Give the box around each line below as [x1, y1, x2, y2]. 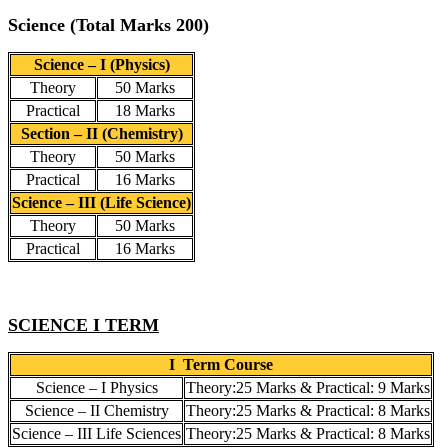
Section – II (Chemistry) [20, 124, 183, 142]
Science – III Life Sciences [12, 424, 181, 442]
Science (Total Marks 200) [8, 14, 209, 35]
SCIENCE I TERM [8, 314, 159, 335]
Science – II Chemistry [24, 401, 169, 419]
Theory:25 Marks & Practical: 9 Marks [186, 378, 430, 396]
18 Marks [115, 101, 175, 119]
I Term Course [169, 355, 273, 373]
